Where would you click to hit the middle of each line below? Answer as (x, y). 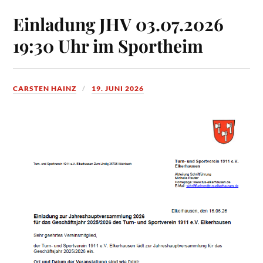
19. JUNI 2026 (118, 89)
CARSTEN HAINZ (45, 89)
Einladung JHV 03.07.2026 (119, 24)
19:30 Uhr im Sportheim (108, 46)
